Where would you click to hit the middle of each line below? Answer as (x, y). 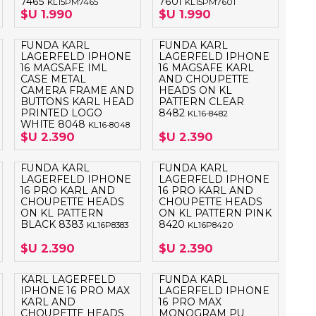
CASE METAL (54, 79)
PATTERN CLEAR (201, 102)
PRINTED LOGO (62, 113)
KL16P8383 (108, 225)
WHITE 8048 (55, 124)
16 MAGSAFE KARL (206, 68)
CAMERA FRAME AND (78, 91)
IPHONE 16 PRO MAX (75, 291)
